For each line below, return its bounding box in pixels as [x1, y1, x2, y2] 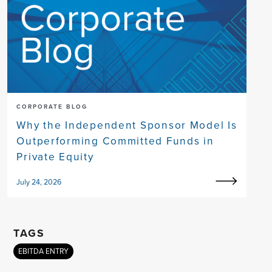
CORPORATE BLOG [16, 102, 88, 112]
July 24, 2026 [16, 177, 62, 188]
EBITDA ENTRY [18, 246, 69, 257]
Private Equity [16, 149, 94, 165]
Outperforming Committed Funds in [16, 133, 214, 149]
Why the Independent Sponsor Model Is [16, 117, 237, 134]
